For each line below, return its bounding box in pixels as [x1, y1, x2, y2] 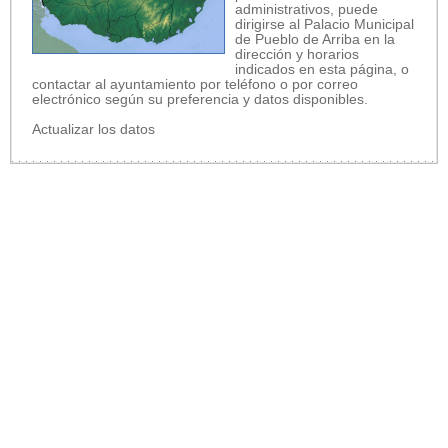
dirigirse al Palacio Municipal [235, 16, 414, 32]
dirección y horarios [235, 46, 359, 62]
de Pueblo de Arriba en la [235, 31, 395, 47]
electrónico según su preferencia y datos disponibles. [32, 91, 368, 107]
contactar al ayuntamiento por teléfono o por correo [32, 76, 358, 92]
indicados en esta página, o [235, 61, 409, 77]
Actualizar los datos [32, 121, 155, 137]
